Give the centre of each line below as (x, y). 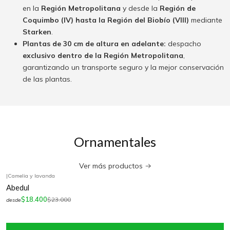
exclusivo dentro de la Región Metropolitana (103, 56)
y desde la (140, 8)
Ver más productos (111, 166)
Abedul (17, 187)
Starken (37, 32)
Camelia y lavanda (31, 176)
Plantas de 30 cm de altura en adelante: (94, 44)
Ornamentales (115, 142)
